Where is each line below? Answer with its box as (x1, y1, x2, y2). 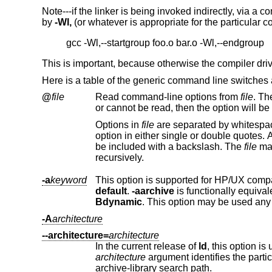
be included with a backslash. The (108, 141, 244, 152)
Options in (95, 119, 141, 130)
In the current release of (95, 241, 199, 252)
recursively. (95, 152, 144, 163)
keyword (50, 175, 87, 186)
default (95, 186, 127, 197)
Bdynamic (95, 197, 142, 208)
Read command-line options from (95, 92, 240, 103)
